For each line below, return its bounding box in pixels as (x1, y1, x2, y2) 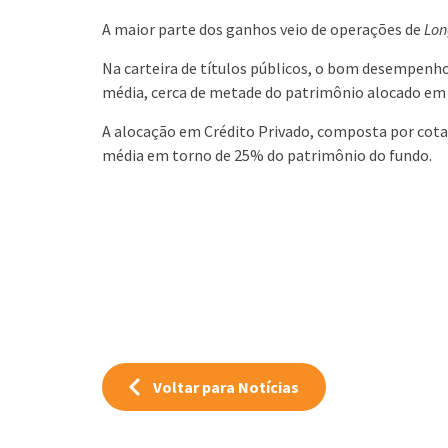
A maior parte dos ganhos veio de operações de (102, 19, 424, 39)
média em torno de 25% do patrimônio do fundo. (102, 145, 432, 165)
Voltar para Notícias (153, 377, 299, 397)
